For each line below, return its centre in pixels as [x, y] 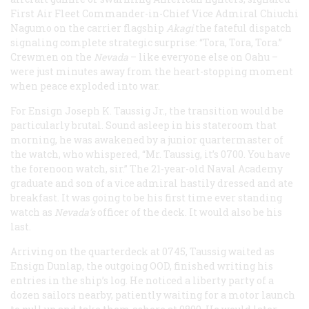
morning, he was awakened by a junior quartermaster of [147, 140]
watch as [32, 212]
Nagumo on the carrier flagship [88, 28]
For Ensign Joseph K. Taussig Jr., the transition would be [147, 111]
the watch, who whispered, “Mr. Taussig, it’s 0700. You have [150, 154]
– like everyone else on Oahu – [204, 57]
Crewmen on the [52, 57]
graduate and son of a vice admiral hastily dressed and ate [152, 183]
